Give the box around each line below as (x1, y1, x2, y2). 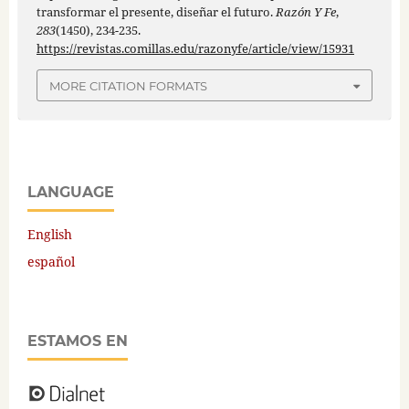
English (27, 225, 72, 243)
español (27, 252, 75, 270)
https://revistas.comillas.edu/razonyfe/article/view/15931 (36, 40, 354, 58)
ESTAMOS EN (27, 331, 128, 350)
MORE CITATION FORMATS (49, 78, 207, 93)
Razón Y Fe (275, 4, 336, 21)
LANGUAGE (27, 183, 114, 201)
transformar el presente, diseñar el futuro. (36, 4, 276, 21)
